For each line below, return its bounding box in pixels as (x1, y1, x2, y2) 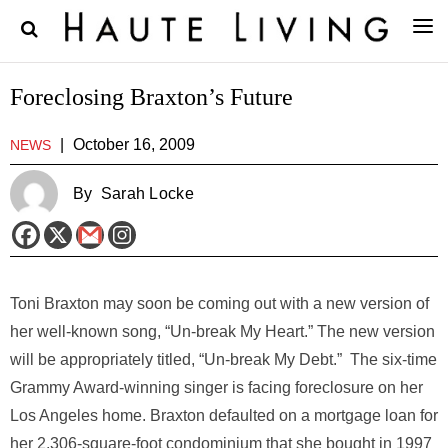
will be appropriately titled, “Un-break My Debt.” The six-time (10, 351, 437, 368)
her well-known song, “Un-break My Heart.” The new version (10, 323, 435, 340)
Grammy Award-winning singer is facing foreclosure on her (10, 379, 423, 396)
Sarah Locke (100, 185, 194, 202)
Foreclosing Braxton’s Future (10, 84, 293, 110)
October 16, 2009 (73, 136, 195, 153)
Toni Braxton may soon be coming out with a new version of (10, 295, 429, 312)
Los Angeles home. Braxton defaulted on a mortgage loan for (10, 407, 438, 424)
